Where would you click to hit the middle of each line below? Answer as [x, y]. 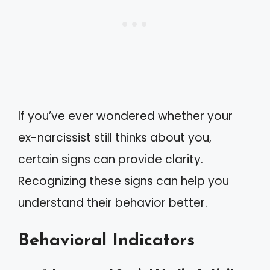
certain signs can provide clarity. [111, 159]
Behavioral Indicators [106, 241]
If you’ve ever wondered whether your [125, 116]
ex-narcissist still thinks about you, [115, 137]
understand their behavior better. [113, 202]
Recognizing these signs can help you [124, 181]
